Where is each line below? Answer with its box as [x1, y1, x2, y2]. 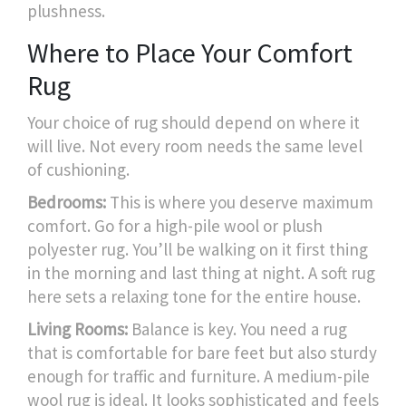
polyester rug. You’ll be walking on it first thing [27, 237, 368, 260]
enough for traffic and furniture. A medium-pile [27, 364, 370, 387]
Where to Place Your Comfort [27, 34, 353, 70]
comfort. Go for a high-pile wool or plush [27, 214, 323, 237]
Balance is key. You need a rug [128, 317, 347, 340]
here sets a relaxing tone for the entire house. [27, 285, 361, 307]
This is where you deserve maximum [106, 190, 373, 213]
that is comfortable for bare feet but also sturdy [27, 341, 377, 363]
